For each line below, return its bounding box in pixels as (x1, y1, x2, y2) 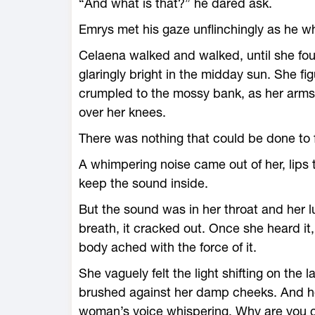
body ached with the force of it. (79, 240, 257, 255)
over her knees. (79, 105, 166, 120)
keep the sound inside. (79, 176, 208, 191)
